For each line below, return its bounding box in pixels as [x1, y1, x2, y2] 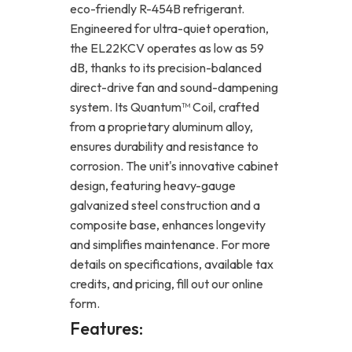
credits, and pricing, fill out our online [70, 275, 263, 291]
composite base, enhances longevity [70, 216, 266, 233]
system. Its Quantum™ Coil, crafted [70, 98, 259, 115]
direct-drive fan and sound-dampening [70, 79, 278, 95]
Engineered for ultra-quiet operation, [70, 20, 269, 36]
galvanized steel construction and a [70, 196, 260, 213]
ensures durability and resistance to [70, 137, 258, 154]
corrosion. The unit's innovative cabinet [70, 157, 278, 174]
